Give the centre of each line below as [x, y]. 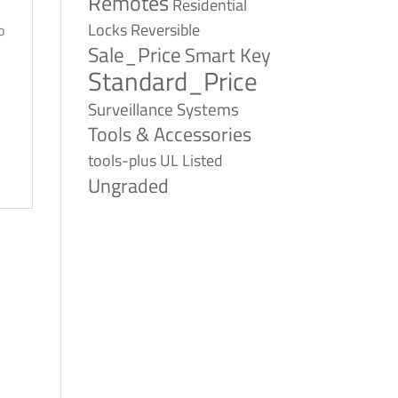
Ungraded [128, 185]
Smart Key [227, 55]
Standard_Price [172, 81]
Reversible [165, 29]
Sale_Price [134, 55]
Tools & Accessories [169, 134]
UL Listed [191, 160]
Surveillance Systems [163, 109]
